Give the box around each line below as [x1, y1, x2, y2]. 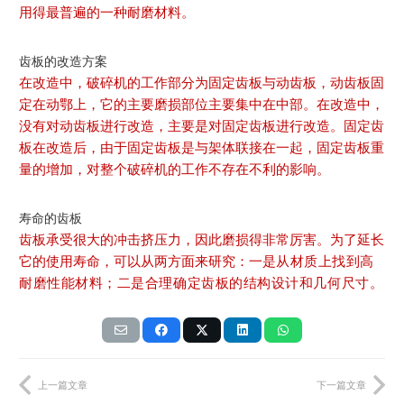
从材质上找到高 [276, 252, 374, 270]
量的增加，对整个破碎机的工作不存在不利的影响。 [19, 160, 330, 178]
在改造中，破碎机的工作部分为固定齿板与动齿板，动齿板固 [19, 73, 384, 91]
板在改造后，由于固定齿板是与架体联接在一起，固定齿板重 [19, 138, 384, 156]
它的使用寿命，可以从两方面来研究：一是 [19, 252, 276, 270]
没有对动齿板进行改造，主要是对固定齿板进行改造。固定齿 [19, 116, 384, 134]
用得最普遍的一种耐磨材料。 [19, 3, 195, 21]
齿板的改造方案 [19, 52, 107, 69]
